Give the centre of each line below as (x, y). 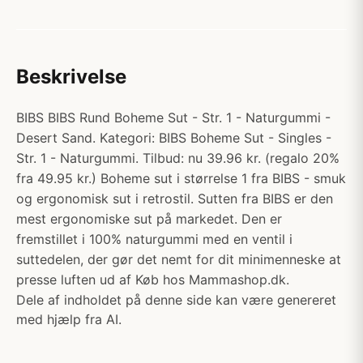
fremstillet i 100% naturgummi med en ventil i (154, 239)
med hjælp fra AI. (69, 319)
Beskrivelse (71, 77)
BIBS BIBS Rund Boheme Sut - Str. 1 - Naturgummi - (173, 117)
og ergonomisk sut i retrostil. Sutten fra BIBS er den (175, 199)
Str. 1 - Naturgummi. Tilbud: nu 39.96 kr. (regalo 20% (178, 158)
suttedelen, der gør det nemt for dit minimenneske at (179, 259)
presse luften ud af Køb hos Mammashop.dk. (153, 280)
